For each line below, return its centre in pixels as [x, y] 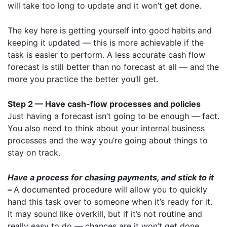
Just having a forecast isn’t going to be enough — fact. [113, 116]
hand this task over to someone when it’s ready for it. [110, 202]
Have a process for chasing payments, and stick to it [111, 177]
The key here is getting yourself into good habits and [110, 30]
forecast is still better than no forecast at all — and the [113, 67]
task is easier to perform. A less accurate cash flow [106, 55]
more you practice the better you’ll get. [83, 79]
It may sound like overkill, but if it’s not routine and [105, 214]
